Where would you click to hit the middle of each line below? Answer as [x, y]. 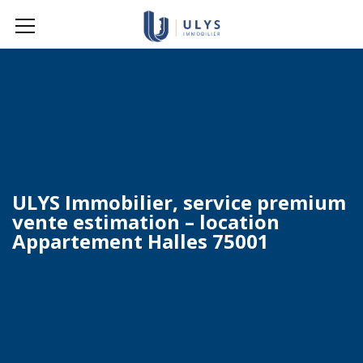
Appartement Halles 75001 [141, 241]
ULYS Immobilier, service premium [179, 202]
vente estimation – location [146, 222]
